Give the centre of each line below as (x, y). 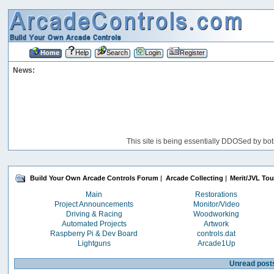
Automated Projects (94, 224)
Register (192, 52)
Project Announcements (94, 204)
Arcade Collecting (194, 178)
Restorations (217, 194)
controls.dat (217, 233)
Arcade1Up (216, 243)
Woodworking (217, 214)
